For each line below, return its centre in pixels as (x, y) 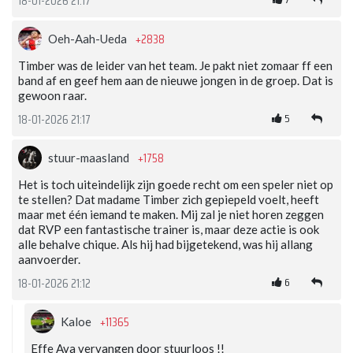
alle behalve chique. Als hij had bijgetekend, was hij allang (165, 245)
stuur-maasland (90, 158)
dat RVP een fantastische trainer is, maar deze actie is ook (169, 230)
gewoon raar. (52, 96)
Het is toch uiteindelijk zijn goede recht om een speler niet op (176, 185)
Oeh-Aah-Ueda (89, 39)
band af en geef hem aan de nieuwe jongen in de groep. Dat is (176, 81)
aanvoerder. (49, 260)
